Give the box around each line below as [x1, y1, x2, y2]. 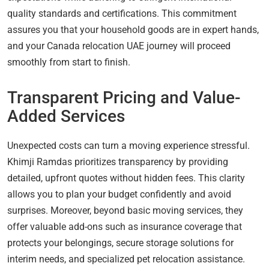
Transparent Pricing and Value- [7, 87, 241, 107]
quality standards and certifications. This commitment [7, 7, 237, 19]
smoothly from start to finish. [7, 56, 130, 68]
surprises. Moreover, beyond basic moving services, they [7, 204, 243, 216]
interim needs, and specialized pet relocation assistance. [7, 253, 245, 265]
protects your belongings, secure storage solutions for [7, 237, 234, 249]
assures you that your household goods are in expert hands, [7, 23, 259, 35]
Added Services [7, 106, 125, 126]
